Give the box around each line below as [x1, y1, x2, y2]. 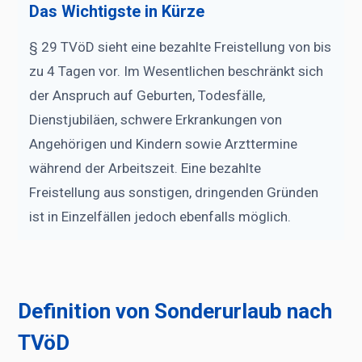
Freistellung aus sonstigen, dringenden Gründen [29, 183, 318, 200]
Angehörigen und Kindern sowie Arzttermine [29, 135, 297, 152]
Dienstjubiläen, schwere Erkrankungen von [29, 111, 282, 128]
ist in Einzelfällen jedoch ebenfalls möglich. [29, 208, 291, 225]
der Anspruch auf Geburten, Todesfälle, [29, 86, 265, 103]
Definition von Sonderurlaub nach [18, 298, 332, 323]
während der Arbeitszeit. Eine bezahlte [29, 159, 261, 176]
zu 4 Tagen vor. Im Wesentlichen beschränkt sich [29, 62, 323, 79]
